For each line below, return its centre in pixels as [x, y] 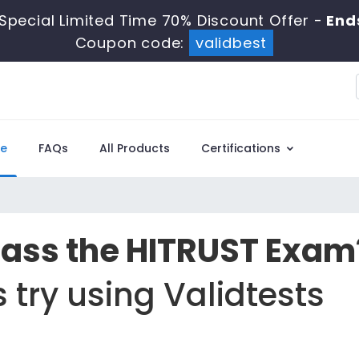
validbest [231, 43]
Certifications [242, 148]
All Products [135, 148]
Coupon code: [132, 43]
